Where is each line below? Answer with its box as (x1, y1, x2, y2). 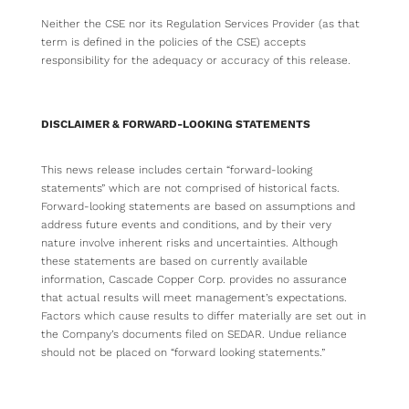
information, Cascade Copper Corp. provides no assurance (41, 273, 347, 287)
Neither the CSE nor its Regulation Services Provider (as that (41, 17, 360, 31)
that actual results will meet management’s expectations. (41, 291, 347, 305)
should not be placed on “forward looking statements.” (41, 346, 325, 360)
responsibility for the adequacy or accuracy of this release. (41, 54, 351, 68)
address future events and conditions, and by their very (41, 218, 331, 232)
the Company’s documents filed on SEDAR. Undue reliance (41, 328, 347, 341)
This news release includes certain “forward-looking (41, 163, 312, 177)
